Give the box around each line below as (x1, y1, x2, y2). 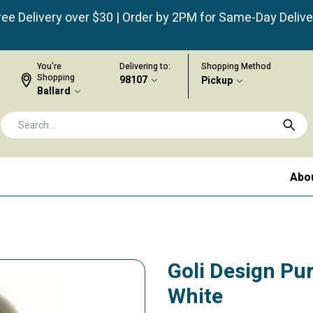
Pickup (201, 73, 233, 88)
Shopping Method (201, 60, 271, 73)
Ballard (37, 84, 71, 99)
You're (37, 60, 61, 73)
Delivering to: (119, 60, 170, 73)
